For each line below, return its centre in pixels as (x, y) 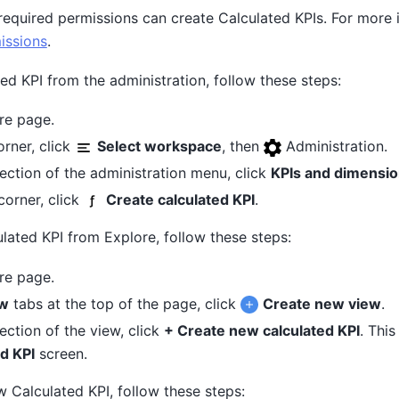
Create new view (322, 303)
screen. (61, 353)
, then (242, 147)
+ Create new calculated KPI (261, 330)
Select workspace (159, 147)
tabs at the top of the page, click (124, 303)
